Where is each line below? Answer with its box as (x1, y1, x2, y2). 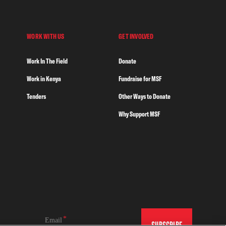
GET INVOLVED (119, 31, 154, 41)
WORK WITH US (27, 31, 65, 41)
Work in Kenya (27, 74, 62, 83)
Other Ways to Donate (119, 91, 171, 101)
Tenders (27, 91, 46, 101)
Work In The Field (27, 56, 68, 66)
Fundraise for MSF (119, 74, 162, 83)
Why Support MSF (119, 109, 160, 119)
